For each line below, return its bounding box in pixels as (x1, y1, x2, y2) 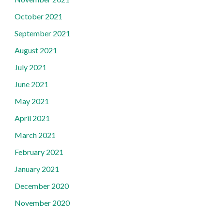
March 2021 (15, 130, 56, 139)
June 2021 (15, 79, 48, 89)
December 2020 (15, 181, 69, 190)
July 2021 (15, 62, 46, 72)
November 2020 (15, 198, 70, 207)
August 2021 (15, 46, 57, 55)
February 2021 (15, 147, 63, 156)
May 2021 (15, 96, 49, 106)
